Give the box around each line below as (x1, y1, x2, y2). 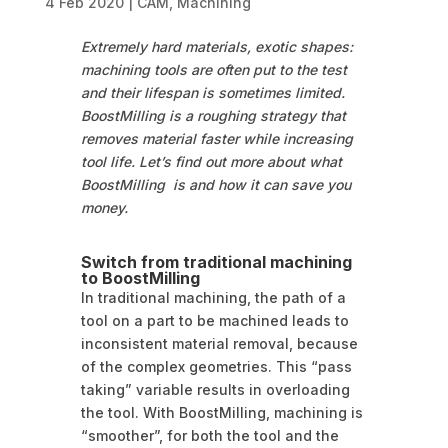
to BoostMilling (80, 268, 200, 289)
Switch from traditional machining (80, 252, 352, 273)
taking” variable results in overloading (80, 381, 350, 399)
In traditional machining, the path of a (80, 289, 346, 307)
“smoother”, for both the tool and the (80, 427, 339, 445)
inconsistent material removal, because (80, 335, 358, 353)
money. (80, 199, 128, 217)
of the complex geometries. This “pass (80, 358, 352, 376)
